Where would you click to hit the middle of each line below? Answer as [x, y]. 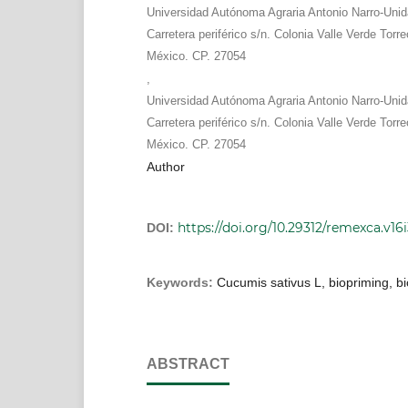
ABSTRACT [188, 363]
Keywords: [181, 282]
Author [165, 166]
